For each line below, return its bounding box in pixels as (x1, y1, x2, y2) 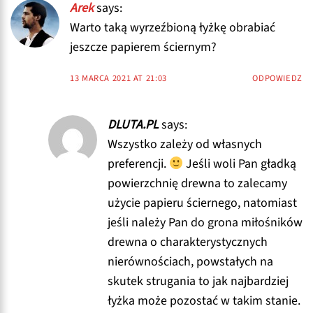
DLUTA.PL (107, 115, 159, 133)
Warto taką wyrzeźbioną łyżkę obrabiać (70, 18, 275, 36)
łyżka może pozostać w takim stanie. (107, 291, 300, 310)
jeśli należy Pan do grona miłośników (107, 213, 303, 231)
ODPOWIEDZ (252, 71, 303, 85)
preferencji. (107, 154, 169, 173)
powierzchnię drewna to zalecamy (107, 174, 287, 192)
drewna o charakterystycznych (107, 233, 268, 251)
